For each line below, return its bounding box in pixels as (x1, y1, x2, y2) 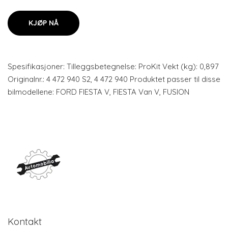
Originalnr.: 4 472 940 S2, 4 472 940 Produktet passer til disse (8, 74, 220, 84)
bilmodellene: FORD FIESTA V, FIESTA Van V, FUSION (8, 87, 189, 97)
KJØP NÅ (28, 18, 59, 27)
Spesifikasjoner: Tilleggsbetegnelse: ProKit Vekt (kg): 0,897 (8, 62, 219, 71)
